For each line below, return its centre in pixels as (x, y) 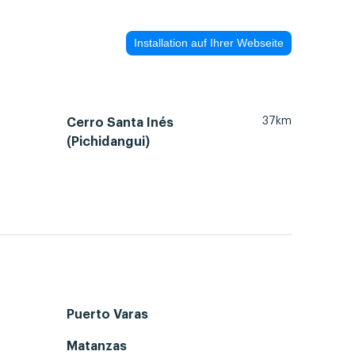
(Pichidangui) (108, 141)
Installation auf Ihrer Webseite (209, 43)
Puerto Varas (107, 315)
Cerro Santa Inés (120, 122)
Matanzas (97, 347)
